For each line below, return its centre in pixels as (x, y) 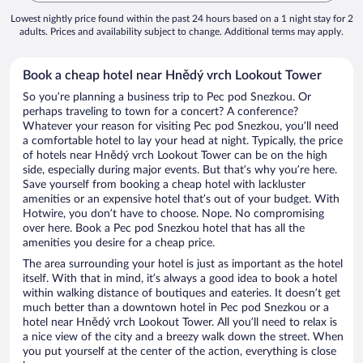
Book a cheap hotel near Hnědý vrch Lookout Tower (172, 76)
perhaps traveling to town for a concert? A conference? (160, 112)
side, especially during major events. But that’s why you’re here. (180, 171)
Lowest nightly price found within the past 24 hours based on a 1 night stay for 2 (181, 19)
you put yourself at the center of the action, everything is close (179, 352)
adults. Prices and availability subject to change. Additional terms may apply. (181, 32)
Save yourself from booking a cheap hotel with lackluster (164, 185)
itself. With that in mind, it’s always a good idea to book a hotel (180, 279)
